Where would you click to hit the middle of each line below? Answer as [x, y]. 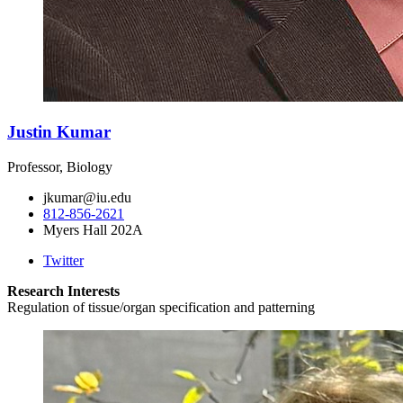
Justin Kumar [59, 132]
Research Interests [63, 291]
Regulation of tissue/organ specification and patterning [161, 307]
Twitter [63, 260]
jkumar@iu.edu [87, 197]
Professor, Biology [60, 166]
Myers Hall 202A [93, 229]
